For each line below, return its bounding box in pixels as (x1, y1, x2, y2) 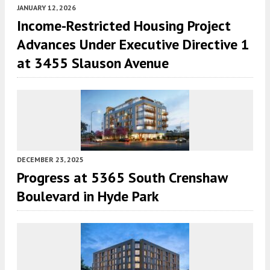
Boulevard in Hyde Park (17, 186, 159, 206)
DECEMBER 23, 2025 (17, 154, 84, 164)
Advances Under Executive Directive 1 (17, 34, 250, 54)
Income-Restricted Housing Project (17, 16, 231, 35)
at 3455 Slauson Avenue (17, 53, 169, 72)
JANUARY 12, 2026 (17, 2, 76, 12)
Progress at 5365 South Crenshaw (17, 168, 227, 187)
